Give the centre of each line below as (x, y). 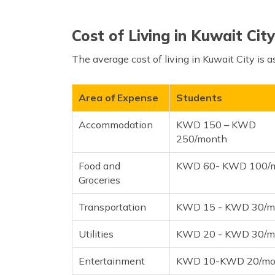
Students (199, 97)
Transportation (112, 207)
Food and (99, 165)
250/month (202, 138)
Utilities (96, 234)
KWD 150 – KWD (216, 124)
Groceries (99, 180)
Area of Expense (118, 97)
